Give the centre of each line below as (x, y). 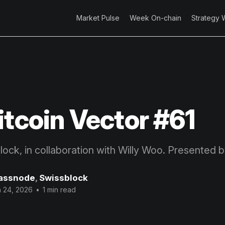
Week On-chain (155, 18)
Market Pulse (98, 18)
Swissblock (64, 178)
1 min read (58, 190)
